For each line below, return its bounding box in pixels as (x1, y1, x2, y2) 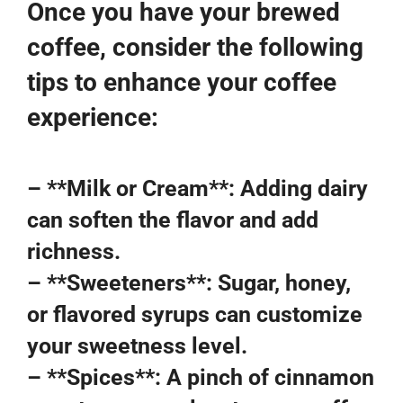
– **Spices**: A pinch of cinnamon (27, 363, 374, 390)
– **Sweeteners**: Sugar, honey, (27, 269, 351, 296)
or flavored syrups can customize (27, 300, 363, 327)
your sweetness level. (27, 332, 247, 359)
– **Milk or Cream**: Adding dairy (27, 175, 368, 201)
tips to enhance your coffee (27, 67, 336, 97)
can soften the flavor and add (27, 206, 318, 233)
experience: (27, 102, 158, 132)
